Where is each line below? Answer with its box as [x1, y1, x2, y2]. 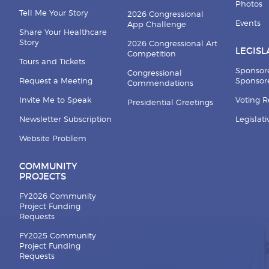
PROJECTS [19, 172, 66, 181]
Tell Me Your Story [19, 9, 88, 17]
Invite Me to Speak [19, 96, 91, 104]
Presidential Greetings [127, 98, 213, 107]
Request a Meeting [19, 77, 92, 85]
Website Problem [19, 134, 86, 143]
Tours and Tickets [19, 58, 85, 66]
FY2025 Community [19, 232, 96, 240]
